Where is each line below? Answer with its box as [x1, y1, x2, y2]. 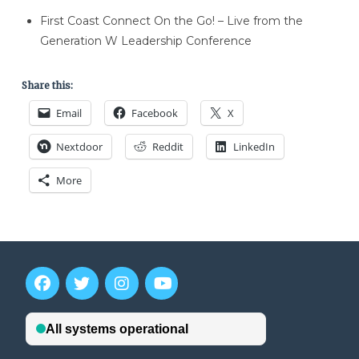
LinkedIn [232, 139, 275, 154]
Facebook [131, 105, 178, 120]
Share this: [21, 79, 73, 91]
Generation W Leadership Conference [40, 33, 252, 48]
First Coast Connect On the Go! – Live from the [40, 13, 304, 28]
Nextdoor [55, 139, 103, 154]
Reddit [151, 139, 184, 154]
